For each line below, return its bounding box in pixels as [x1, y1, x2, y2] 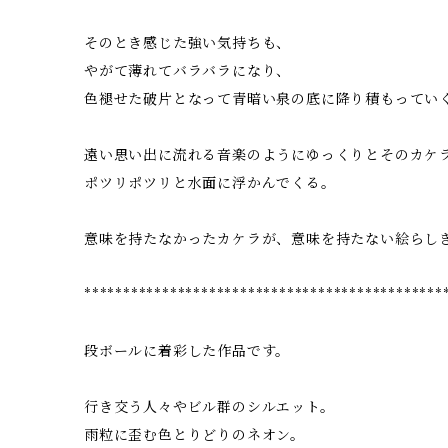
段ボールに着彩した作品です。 [84, 341, 291, 360]
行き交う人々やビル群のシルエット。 [84, 397, 335, 416]
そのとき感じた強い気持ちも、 [84, 33, 292, 52]
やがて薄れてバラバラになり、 [84, 61, 292, 80]
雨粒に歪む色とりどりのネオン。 [84, 425, 305, 444]
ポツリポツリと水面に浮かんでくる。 [84, 173, 336, 192]
